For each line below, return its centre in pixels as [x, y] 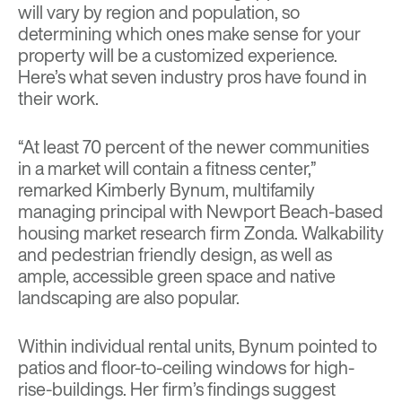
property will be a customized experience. [178, 56]
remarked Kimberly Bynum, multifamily [166, 190]
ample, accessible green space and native [177, 276]
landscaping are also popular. [129, 298]
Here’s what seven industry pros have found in [192, 77]
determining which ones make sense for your [189, 34]
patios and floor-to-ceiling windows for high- [186, 368]
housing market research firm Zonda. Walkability [201, 233]
